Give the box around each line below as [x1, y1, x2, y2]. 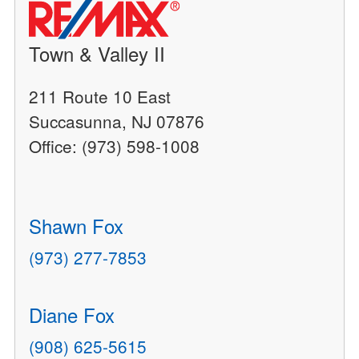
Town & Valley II [29, 39, 166, 68]
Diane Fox [29, 301, 115, 329]
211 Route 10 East [29, 84, 171, 109]
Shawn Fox [29, 212, 124, 240]
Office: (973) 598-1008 [29, 134, 200, 159]
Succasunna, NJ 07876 [29, 109, 205, 134]
